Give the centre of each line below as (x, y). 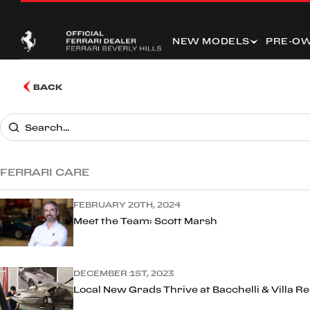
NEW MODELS (211, 41)
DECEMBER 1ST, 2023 (124, 273)
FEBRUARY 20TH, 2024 (127, 204)
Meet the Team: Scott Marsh (145, 221)
